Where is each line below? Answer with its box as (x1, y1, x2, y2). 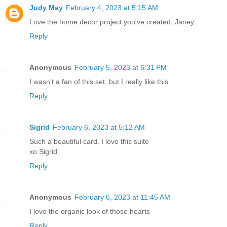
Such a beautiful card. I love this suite (29, 137, 149, 146)
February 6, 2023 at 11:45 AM (74, 193, 170, 202)
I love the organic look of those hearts (29, 207, 150, 216)
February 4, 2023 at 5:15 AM (66, 4, 158, 12)
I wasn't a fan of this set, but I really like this (29, 78, 168, 86)
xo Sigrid (29, 147, 57, 156)
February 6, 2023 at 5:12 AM (53, 123, 145, 132)
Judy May (29, 4, 63, 12)
